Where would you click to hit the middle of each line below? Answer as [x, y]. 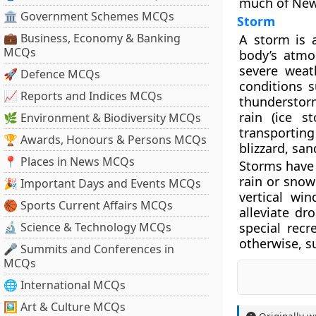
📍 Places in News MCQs [69, 162]
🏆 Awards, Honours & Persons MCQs [105, 140]
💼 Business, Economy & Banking [92, 38]
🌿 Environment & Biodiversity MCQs [102, 118]
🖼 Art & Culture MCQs [65, 307]
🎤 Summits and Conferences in [89, 249]
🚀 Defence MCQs [52, 74]
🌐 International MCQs [65, 285]
